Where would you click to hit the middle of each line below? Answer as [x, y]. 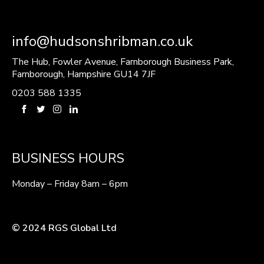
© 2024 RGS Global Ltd [65, 228]
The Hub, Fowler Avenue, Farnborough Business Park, [123, 62]
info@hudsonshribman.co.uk [102, 42]
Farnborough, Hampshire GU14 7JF [84, 75]
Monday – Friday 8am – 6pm [70, 184]
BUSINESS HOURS [68, 159]
